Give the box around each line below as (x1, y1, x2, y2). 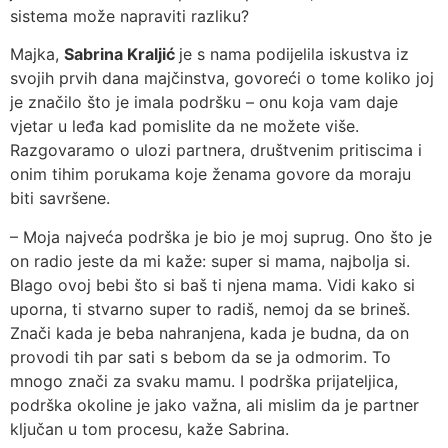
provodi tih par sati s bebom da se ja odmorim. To (10, 346, 391, 367)
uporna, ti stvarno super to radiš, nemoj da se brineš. (10, 298, 410, 319)
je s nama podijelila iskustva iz (179, 44, 409, 65)
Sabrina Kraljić (64, 44, 179, 65)
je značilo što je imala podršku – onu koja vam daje (10, 92, 398, 113)
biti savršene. (10, 188, 110, 209)
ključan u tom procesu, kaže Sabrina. (10, 418, 289, 439)
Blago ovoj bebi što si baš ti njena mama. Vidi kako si (10, 274, 415, 295)
